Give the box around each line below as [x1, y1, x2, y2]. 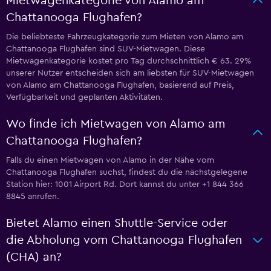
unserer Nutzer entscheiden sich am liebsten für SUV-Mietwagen [6, 69, 254, 77]
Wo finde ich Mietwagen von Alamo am [6, 118, 225, 130]
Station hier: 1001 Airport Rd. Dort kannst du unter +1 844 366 [6, 180, 244, 189]
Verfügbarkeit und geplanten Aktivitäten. [6, 93, 163, 102]
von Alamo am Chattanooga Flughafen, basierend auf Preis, [6, 81, 234, 90]
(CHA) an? [6, 251, 62, 263]
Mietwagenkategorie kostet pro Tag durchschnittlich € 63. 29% [6, 57, 251, 65]
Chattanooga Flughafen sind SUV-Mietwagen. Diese [6, 45, 205, 53]
